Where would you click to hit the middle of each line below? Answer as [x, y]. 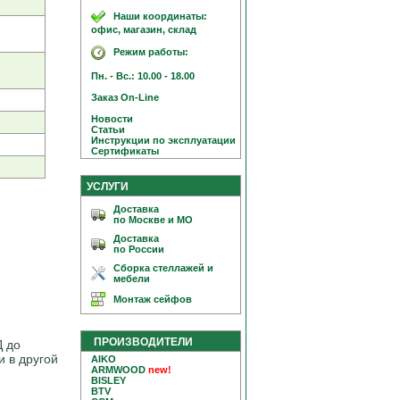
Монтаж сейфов [153, 299]
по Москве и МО [153, 220]
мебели [132, 279]
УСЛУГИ [108, 187]
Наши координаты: [160, 16]
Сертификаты [121, 151]
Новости [108, 119]
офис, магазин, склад [140, 29]
